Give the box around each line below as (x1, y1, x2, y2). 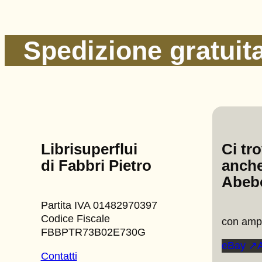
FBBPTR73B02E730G (40, 226, 146, 238)
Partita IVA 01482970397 (40, 199, 157, 211)
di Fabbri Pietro (40, 157, 151, 174)
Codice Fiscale (40, 212, 110, 225)
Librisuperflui (40, 140, 137, 157)
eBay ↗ (221, 239, 257, 251)
